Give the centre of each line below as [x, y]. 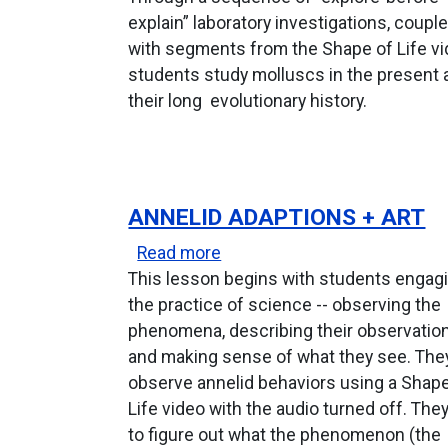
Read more [179, 252]
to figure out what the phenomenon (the [285, 434]
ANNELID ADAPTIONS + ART [277, 218]
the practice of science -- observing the [285, 304]
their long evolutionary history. [250, 101]
